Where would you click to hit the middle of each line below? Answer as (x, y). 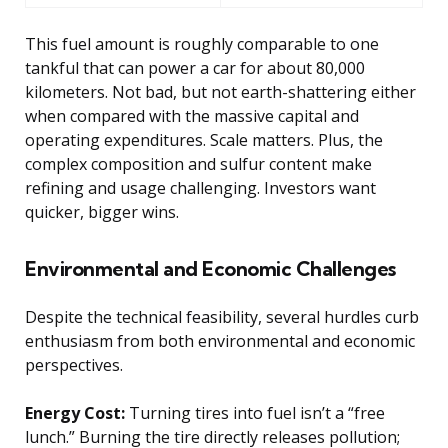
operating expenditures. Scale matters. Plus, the (204, 139)
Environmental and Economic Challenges (210, 268)
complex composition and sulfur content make (198, 163)
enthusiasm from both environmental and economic (220, 340)
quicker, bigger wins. (102, 211)
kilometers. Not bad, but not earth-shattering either (220, 91)
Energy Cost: (75, 412)
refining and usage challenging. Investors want (200, 187)
